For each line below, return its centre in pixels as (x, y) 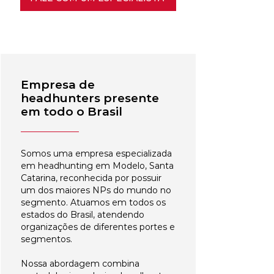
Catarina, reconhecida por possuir (91, 178)
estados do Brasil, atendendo (83, 215)
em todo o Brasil (72, 112)
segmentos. (46, 239)
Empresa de (58, 85)
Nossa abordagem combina (80, 264)
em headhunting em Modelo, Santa (97, 166)
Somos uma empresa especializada (96, 154)
